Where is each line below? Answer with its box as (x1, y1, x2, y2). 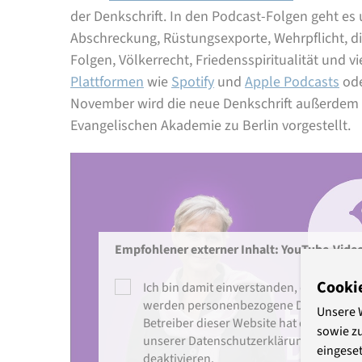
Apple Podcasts (245, 72, 339, 93)
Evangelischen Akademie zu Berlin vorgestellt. (70, 116, 351, 137)
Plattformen (70, 72, 144, 93)
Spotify (171, 72, 214, 93)
